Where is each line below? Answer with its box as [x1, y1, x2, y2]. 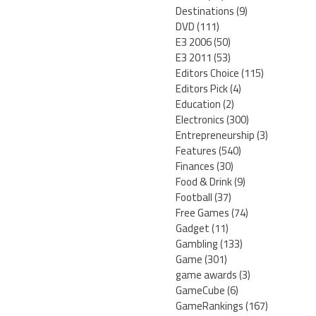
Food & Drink [176, 171, 232, 193]
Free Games [176, 202, 229, 224]
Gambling [176, 233, 218, 255]
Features [176, 140, 217, 162]
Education [176, 94, 221, 115]
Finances [176, 156, 214, 177]
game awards [176, 265, 237, 286]
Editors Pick [176, 78, 228, 99]
